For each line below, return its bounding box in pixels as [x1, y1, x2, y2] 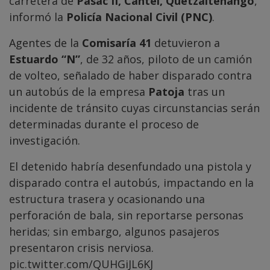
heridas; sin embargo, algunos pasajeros [9, 224, 219, 239]
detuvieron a [151, 35, 220, 50]
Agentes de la [9, 35, 82, 50]
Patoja [148, 84, 184, 99]
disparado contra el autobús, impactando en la [9, 175, 254, 190]
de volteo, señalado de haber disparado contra [9, 67, 252, 83]
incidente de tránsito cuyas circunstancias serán [9, 100, 260, 115]
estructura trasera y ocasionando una [9, 191, 205, 206]
